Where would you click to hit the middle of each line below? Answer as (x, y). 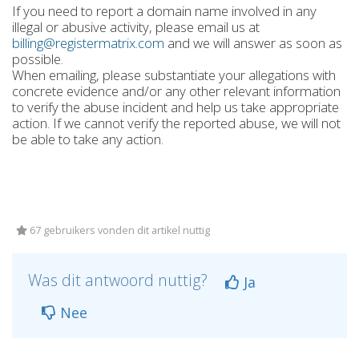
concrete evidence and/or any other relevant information (176, 91)
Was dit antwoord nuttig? (120, 280)
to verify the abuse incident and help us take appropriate (175, 107)
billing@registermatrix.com (88, 43)
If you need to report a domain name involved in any (164, 11)
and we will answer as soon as (253, 43)
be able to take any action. (88, 139)
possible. (38, 59)
